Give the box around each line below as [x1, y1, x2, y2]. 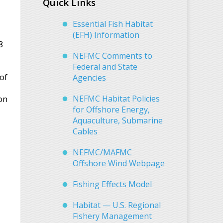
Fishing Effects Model [73, 178, 152, 190]
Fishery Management [73, 210, 152, 222]
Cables [73, 125, 98, 137]
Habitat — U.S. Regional [73, 199, 161, 211]
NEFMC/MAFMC [73, 146, 132, 158]
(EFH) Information [73, 29, 139, 40]
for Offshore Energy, [73, 104, 150, 115]
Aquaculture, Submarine [73, 114, 163, 126]
